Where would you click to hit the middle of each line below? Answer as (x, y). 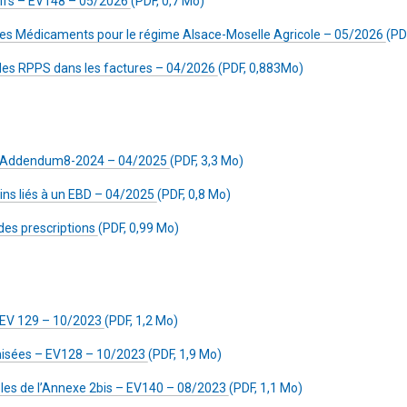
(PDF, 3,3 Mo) (207, 161)
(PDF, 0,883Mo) (261, 68)
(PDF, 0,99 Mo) (139, 228)
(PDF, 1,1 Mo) (266, 388)
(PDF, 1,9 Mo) (185, 354)
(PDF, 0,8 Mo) (194, 194)
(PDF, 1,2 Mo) (141, 321)
